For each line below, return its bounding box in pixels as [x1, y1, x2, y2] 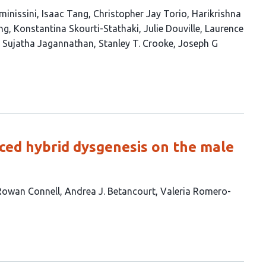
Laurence [205, 23, 243, 34]
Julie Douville [144, 23, 200, 34]
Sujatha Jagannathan [2, 38, 94, 49]
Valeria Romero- [160, 186, 231, 197]
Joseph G [178, 38, 218, 49]
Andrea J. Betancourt [65, 186, 156, 197]
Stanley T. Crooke [99, 38, 173, 49]
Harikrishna [192, 8, 241, 19]
